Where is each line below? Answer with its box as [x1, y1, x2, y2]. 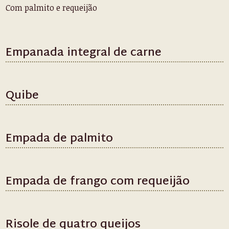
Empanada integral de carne [6, 43, 162, 63]
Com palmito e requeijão [6, 2, 98, 13]
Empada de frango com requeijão [6, 172, 190, 192]
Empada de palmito [6, 129, 113, 149]
